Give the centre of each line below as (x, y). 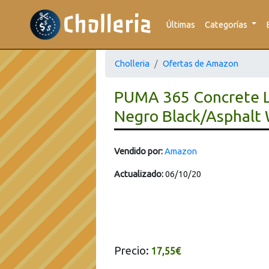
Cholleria (132, 63)
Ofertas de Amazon (201, 63)
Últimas (180, 24)
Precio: (133, 251)
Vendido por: (138, 151)
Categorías (227, 24)
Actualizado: (139, 174)
